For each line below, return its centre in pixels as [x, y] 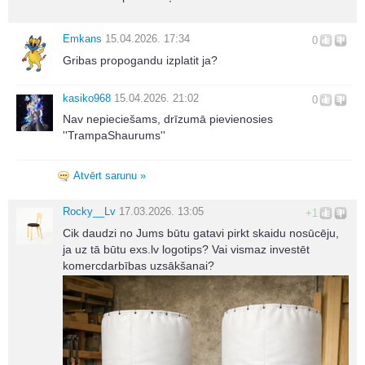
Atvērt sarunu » [110, 176]
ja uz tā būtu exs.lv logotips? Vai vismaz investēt [186, 249]
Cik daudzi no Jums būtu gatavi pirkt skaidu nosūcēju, [201, 233]
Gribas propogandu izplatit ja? [140, 60]
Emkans [82, 39]
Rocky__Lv [89, 212]
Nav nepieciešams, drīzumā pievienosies [168, 119]
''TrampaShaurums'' [114, 136]
